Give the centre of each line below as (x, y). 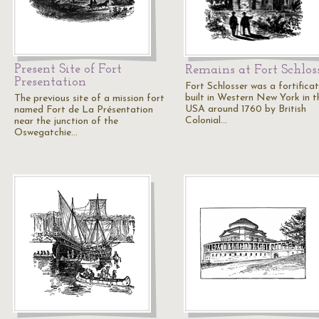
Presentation (50, 82)
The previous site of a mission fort (89, 99)
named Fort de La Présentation (84, 110)
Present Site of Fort (68, 69)
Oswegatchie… (46, 133)
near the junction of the (66, 121)
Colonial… (206, 121)
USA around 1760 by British (246, 109)
